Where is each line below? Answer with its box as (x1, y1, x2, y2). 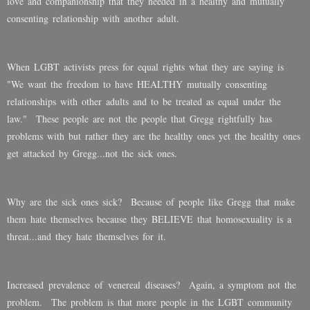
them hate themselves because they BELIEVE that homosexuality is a (7, 212, 291, 226)
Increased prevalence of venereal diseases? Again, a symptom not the (7, 278, 296, 292)
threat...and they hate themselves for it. (7, 230, 166, 244)
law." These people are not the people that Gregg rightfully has (7, 112, 272, 126)
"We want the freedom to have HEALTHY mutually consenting (7, 77, 267, 91)
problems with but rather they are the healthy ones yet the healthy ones (7, 129, 300, 143)
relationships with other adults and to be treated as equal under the (7, 95, 281, 109)
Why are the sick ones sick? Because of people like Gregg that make (7, 195, 295, 209)
